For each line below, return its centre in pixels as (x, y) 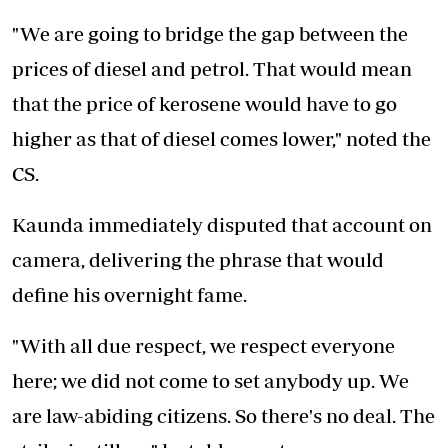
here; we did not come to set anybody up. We (210, 380)
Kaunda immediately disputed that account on (222, 224)
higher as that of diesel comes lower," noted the (221, 138)
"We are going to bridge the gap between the (210, 33)
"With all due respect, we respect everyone (203, 345)
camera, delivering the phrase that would (198, 259)
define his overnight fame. (129, 294)
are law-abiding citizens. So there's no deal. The (223, 415)
